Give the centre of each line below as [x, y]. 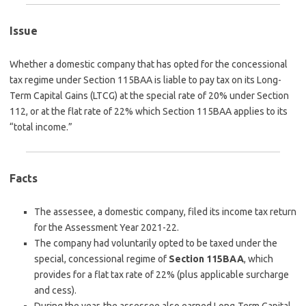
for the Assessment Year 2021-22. [107, 227]
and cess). [55, 290]
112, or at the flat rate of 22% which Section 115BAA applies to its [149, 111]
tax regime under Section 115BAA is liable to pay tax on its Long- [145, 80]
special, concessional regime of [101, 259]
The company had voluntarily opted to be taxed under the [156, 243]
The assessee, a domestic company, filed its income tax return [165, 212]
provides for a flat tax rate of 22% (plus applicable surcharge [162, 275]
